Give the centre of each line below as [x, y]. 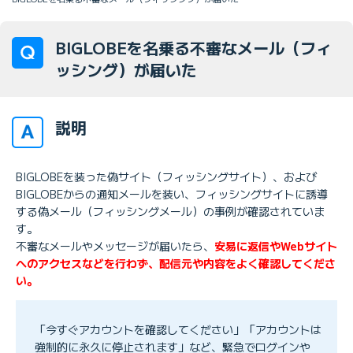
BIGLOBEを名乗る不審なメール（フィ [193, 47]
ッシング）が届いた [126, 69]
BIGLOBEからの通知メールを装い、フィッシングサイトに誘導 [172, 193]
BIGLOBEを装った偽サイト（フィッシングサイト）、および [166, 176]
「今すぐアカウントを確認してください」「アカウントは [178, 329]
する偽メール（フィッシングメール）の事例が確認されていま [170, 211]
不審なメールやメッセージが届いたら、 [115, 245]
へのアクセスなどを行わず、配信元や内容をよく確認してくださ [176, 263]
